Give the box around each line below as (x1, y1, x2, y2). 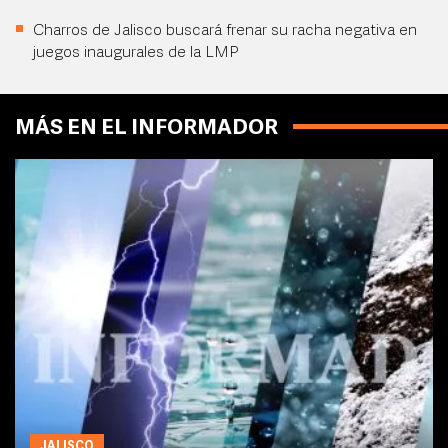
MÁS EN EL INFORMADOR (15, 118, 278, 139)
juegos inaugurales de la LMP (33, 45, 239, 61)
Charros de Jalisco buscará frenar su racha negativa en (33, 23, 417, 39)
